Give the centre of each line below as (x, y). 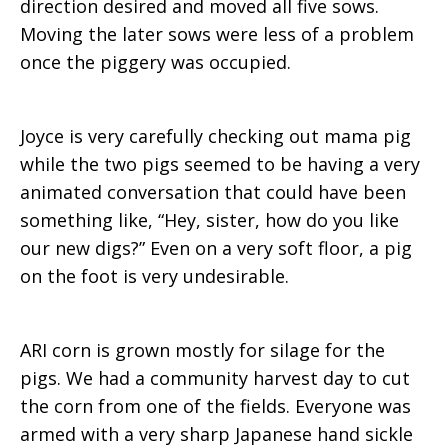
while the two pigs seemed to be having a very (220, 164)
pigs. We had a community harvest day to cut (215, 378)
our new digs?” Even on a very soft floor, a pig (216, 248)
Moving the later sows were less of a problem (217, 34)
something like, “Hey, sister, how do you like (209, 220)
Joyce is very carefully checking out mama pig (215, 136)
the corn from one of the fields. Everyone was (215, 406)
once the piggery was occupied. (155, 62)
